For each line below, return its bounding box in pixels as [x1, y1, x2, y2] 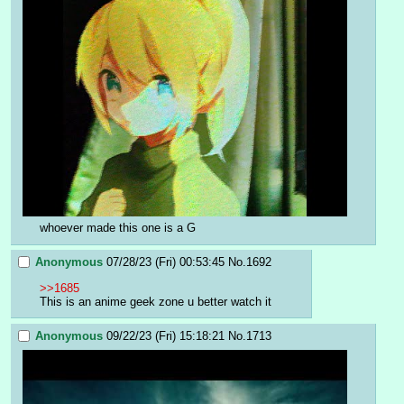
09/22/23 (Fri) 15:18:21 [106, 329, 225, 344]
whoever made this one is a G [40, 220, 196, 234]
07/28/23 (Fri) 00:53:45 [106, 255, 225, 270]
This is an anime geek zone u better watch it [40, 294, 271, 308]
